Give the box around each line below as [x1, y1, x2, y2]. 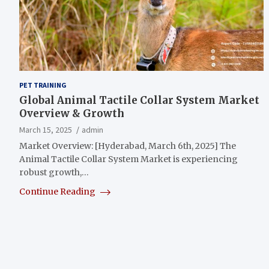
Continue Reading [19, 186, 97, 197]
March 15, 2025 [19, 124, 72, 135]
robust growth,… [19, 166, 89, 178]
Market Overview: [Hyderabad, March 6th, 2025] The [19, 140, 236, 151]
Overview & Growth [19, 106, 124, 120]
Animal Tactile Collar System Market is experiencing [19, 153, 238, 165]
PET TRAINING [19, 80, 67, 89]
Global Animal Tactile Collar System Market [19, 93, 259, 107]
